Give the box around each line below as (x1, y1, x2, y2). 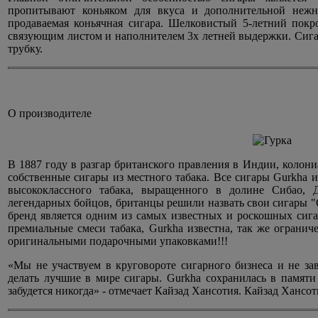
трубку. (8, 43, 43, 55)
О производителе (8, 107, 92, 120)
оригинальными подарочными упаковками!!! (8, 235, 228, 248)
